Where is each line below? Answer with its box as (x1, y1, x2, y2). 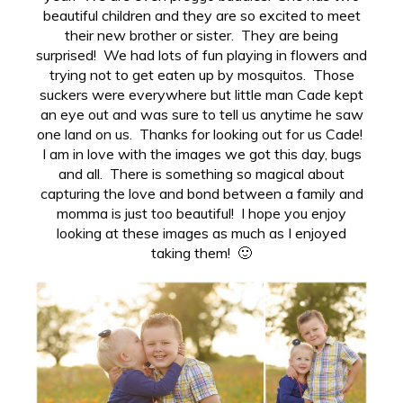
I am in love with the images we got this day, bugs (41, 145, 362, 164)
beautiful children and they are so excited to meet (42, 6, 361, 25)
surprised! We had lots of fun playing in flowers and (36, 46, 367, 65)
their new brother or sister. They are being (65, 26, 338, 45)
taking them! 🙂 (151, 244, 252, 263)
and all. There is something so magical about (58, 165, 345, 184)
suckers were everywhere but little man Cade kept (40, 85, 363, 104)
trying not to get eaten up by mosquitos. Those (49, 66, 354, 85)
